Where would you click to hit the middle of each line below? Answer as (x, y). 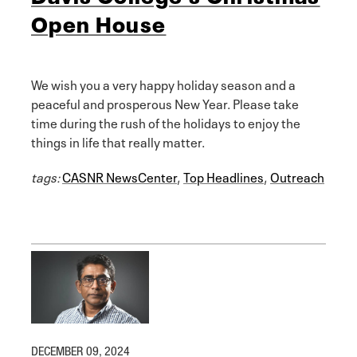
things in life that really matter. (118, 141)
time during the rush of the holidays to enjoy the (166, 122)
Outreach (297, 177)
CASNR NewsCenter (120, 177)
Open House (99, 22)
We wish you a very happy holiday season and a (163, 84)
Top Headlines (224, 177)
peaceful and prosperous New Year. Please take (165, 103)
